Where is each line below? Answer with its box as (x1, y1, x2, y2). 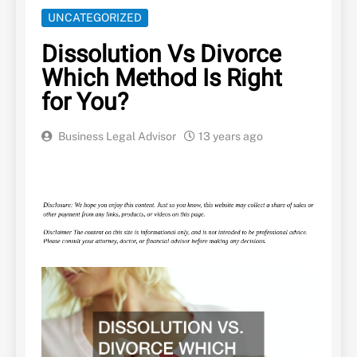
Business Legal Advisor (58, 130, 176, 143)
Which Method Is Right (41, 61, 282, 97)
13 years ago (198, 130, 263, 143)
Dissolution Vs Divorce (41, 37, 281, 73)
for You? (41, 85, 128, 121)
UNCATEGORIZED (48, 11, 142, 25)
